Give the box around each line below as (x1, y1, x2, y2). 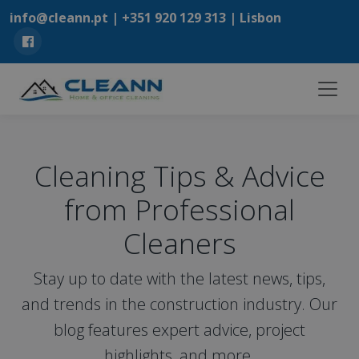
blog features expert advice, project (54, 319, 305, 341)
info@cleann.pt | (10, 9, 122, 26)
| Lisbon (226, 9, 281, 26)
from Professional (64, 190, 295, 228)
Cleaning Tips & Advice (34, 156, 325, 195)
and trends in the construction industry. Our (22, 293, 337, 315)
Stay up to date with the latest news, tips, (34, 268, 325, 289)
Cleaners (123, 224, 236, 262)
